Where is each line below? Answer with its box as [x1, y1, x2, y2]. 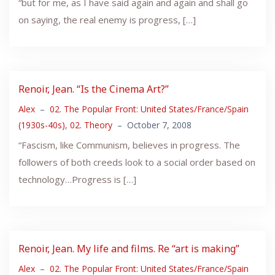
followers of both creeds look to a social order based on [18, 155, 255, 168]
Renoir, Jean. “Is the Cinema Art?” [18, 82, 169, 96]
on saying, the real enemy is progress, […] [18, 13, 196, 26]
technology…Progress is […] [18, 172, 136, 185]
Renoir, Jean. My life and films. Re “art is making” [18, 241, 239, 255]
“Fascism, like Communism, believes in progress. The [18, 138, 240, 151]
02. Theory [70, 118, 112, 131]
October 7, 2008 [127, 118, 192, 131]
